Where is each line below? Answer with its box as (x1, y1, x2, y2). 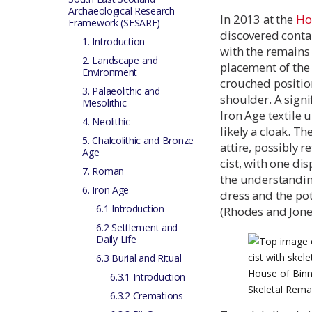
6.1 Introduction (96, 202, 164, 215)
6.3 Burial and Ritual (96, 251, 182, 265)
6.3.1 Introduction (110, 270, 186, 283)
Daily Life (96, 233, 136, 246)
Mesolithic (82, 96, 127, 109)
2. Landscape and (82, 54, 158, 67)
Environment (82, 65, 138, 79)
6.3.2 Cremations (110, 289, 183, 302)
